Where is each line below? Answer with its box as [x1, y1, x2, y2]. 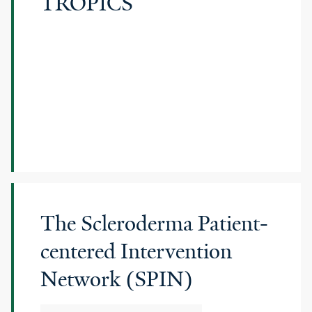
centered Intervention [40, 238, 232, 265]
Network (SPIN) [40, 266, 193, 292]
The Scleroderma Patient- [40, 210, 268, 237]
